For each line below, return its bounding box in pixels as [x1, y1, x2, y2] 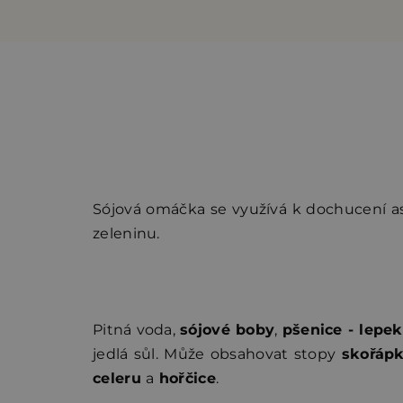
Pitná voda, [93, 320, 181, 338]
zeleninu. [93, 224, 160, 242]
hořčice [154, 369, 216, 387]
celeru [93, 369, 147, 387]
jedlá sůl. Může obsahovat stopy [93, 345, 342, 363]
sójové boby [180, 320, 275, 338]
